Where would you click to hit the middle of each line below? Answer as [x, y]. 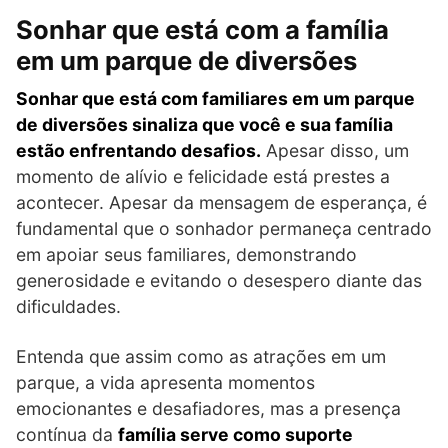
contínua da [67, 435]
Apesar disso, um [335, 151]
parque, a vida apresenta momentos [165, 383]
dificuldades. [68, 307]
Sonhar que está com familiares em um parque [215, 99]
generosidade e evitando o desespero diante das [219, 281]
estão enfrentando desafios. [138, 151]
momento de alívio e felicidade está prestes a [203, 177]
